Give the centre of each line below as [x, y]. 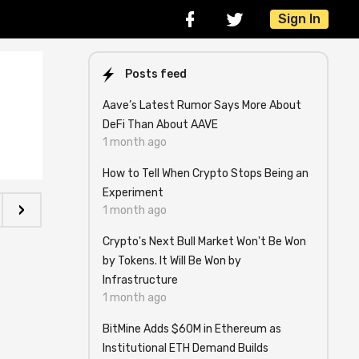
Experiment [133, 193]
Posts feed [156, 74]
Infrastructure [140, 280]
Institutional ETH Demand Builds [186, 348]
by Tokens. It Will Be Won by [172, 261]
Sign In [299, 19]
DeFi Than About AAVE [160, 125]
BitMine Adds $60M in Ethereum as [192, 329]
